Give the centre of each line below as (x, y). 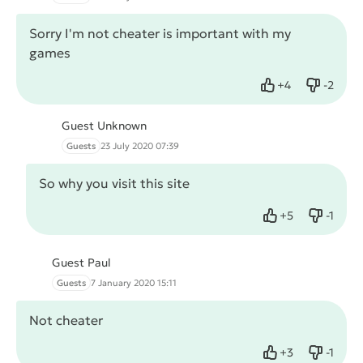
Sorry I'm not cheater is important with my (160, 34)
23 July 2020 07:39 (140, 146)
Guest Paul (81, 263)
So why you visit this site (114, 184)
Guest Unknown (104, 126)
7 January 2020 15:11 (134, 283)
